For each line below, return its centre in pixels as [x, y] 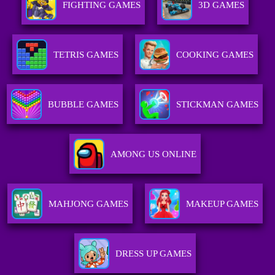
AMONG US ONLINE [153, 154]
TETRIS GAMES [86, 55]
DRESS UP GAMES [153, 254]
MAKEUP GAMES [222, 204]
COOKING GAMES [215, 55]
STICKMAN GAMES [218, 105]
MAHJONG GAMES [88, 204]
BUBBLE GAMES [83, 105]
